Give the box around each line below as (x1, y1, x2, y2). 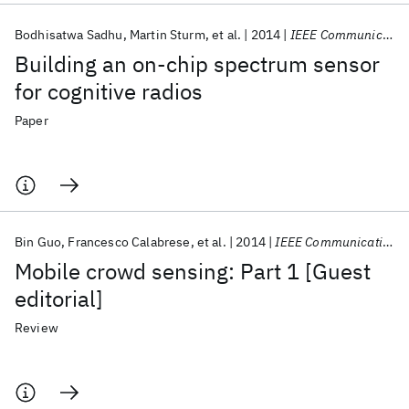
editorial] (15, 284, 103, 313)
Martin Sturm (129, 26, 205, 43)
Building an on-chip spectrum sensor (15, 49, 380, 79)
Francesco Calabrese (68, 234, 191, 250)
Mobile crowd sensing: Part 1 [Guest (15, 257, 371, 286)
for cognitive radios (15, 77, 203, 106)
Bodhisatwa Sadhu (15, 26, 123, 43)
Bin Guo (15, 234, 62, 250)
